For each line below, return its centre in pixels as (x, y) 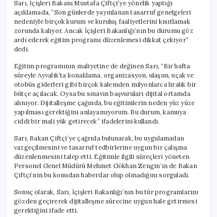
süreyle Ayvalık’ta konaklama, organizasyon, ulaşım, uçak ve (104, 75)
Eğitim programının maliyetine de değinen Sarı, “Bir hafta (102, 66)
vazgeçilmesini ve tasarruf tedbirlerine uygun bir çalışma (101, 147)
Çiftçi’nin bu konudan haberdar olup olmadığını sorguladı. (102, 175)
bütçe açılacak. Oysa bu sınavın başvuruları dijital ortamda (102, 93)
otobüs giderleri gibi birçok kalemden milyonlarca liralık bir (105, 84)
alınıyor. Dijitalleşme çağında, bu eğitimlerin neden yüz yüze (105, 103)
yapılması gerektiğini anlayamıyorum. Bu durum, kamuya (100, 112)
